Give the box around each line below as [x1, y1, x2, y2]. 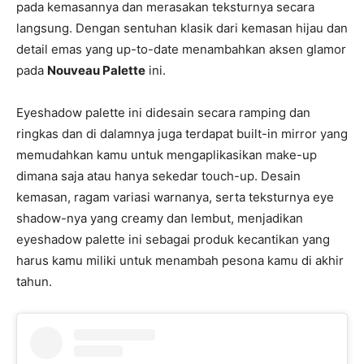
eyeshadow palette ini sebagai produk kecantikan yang [16, 232, 330, 248]
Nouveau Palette [47, 63, 145, 79]
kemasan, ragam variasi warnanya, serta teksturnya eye [16, 189, 334, 206]
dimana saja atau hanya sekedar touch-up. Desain [16, 168, 301, 184]
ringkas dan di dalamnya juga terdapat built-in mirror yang [16, 126, 348, 142]
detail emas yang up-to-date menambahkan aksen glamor [16, 41, 346, 58]
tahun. [16, 274, 52, 290]
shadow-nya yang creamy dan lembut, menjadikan [16, 210, 303, 227]
